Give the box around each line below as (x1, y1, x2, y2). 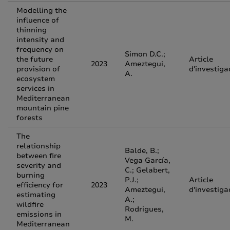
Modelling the (16, 6, 67, 15)
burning (16, 170, 45, 180)
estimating (16, 190, 55, 200)
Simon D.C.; (125, 49, 165, 59)
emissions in (16, 209, 62, 219)
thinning (16, 25, 47, 35)
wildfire (16, 200, 44, 209)
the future (16, 54, 53, 64)
